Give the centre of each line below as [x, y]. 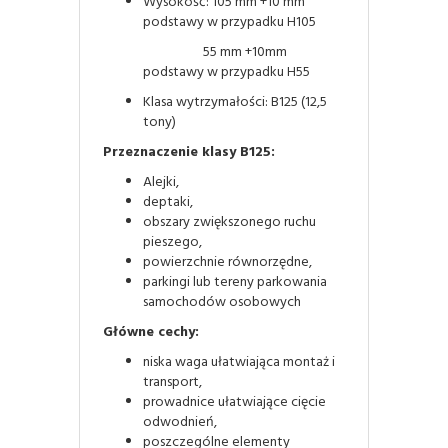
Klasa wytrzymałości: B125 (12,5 [235, 102]
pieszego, [172, 242]
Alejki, [161, 182]
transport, [172, 382]
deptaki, [168, 202]
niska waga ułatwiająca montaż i [239, 362]
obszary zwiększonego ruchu [229, 222]
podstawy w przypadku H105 [229, 22]
